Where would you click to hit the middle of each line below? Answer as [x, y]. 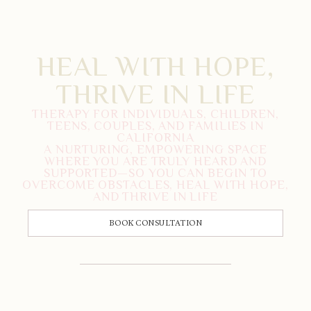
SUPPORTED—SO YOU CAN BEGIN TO [155, 173]
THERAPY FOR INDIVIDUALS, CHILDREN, [155, 114]
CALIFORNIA [155, 138]
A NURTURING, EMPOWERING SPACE [155, 150]
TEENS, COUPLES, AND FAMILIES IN [155, 126]
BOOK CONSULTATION [155, 224]
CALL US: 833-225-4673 [153, 251]
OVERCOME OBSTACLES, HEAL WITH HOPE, [155, 185]
